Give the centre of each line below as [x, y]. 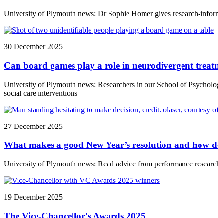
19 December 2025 [33, 197]
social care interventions [41, 93]
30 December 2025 [33, 47]
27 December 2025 [33, 126]
